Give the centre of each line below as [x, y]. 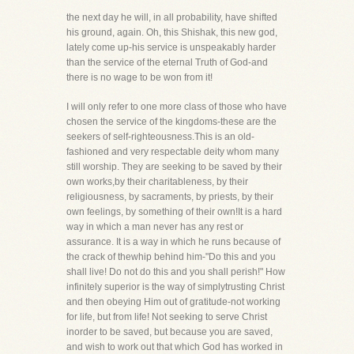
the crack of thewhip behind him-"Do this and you [171, 257]
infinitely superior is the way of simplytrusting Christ [175, 287]
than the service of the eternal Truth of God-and [167, 62]
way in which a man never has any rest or [155, 227]
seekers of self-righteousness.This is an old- [160, 137]
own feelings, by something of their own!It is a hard [174, 212]
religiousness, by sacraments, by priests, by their [170, 197]
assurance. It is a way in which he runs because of [173, 242]
